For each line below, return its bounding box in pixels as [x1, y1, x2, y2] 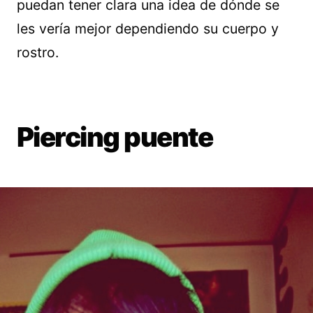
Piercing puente [17, 121, 213, 153]
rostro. [17, 44, 59, 61]
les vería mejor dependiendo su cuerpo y [17, 20, 279, 37]
